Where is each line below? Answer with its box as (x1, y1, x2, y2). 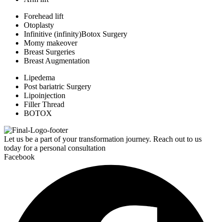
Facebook (4, 153, 35, 162)
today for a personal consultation (4, 144, 106, 153)
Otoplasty (24, 21, 54, 30)
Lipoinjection (24, 91, 65, 100)
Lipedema (24, 73, 55, 82)
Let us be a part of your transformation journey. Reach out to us (4, 135, 202, 144)
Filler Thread (24, 100, 64, 109)
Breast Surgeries (24, 48, 75, 56)
